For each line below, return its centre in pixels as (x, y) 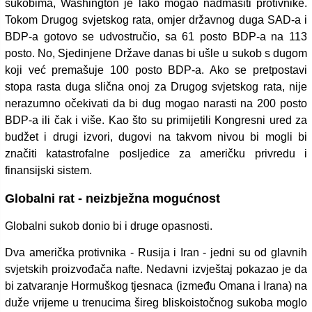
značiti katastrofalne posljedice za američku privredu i (156, 153)
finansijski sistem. (48, 170)
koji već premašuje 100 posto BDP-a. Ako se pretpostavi (156, 70)
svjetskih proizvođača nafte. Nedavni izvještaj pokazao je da (156, 269)
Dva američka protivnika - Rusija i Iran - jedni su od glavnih (156, 252)
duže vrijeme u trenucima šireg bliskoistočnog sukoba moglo (156, 302)
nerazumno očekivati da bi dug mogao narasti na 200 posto (156, 103)
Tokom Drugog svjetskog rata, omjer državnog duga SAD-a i (156, 19)
